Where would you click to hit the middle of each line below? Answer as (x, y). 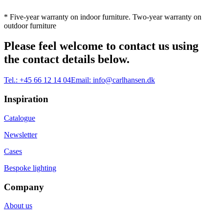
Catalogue (20, 118)
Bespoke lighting (30, 168)
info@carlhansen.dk (124, 80)
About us (18, 206)
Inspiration (26, 99)
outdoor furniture (30, 25)
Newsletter (21, 134)
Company (24, 187)
